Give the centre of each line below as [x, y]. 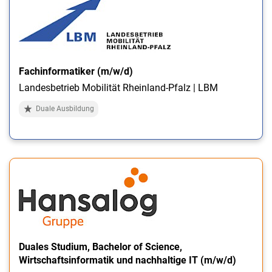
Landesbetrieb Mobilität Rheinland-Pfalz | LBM [118, 87]
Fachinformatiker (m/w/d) [76, 71]
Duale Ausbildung [65, 108]
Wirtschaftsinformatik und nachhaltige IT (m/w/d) [127, 260]
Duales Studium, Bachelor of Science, [100, 246]
